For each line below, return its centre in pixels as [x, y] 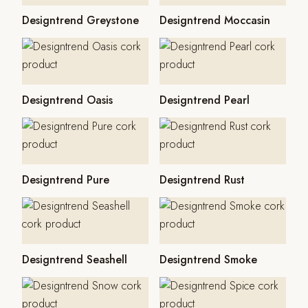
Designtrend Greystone [80, 21]
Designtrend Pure [66, 179]
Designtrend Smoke [208, 259]
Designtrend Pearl [205, 100]
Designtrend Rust [202, 179]
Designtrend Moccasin [215, 21]
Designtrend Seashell [75, 259]
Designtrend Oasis [67, 100]
